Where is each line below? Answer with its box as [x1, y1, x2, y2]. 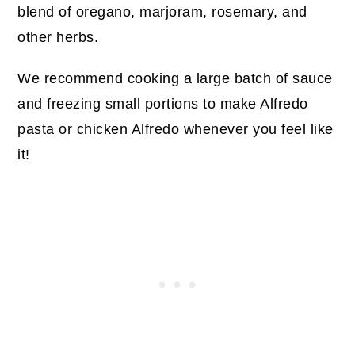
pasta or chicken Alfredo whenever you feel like [17, 120, 334, 137]
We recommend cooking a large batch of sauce [17, 70, 333, 86]
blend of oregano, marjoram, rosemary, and [17, 3, 307, 20]
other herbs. [17, 29, 99, 45]
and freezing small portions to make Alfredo [17, 95, 308, 112]
